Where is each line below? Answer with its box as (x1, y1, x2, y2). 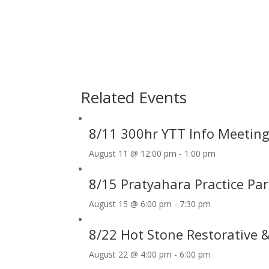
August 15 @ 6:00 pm (89, 198, 172, 210)
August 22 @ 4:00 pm (89, 249, 172, 260)
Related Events (80, 86, 187, 108)
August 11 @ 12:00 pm (89, 148, 177, 159)
